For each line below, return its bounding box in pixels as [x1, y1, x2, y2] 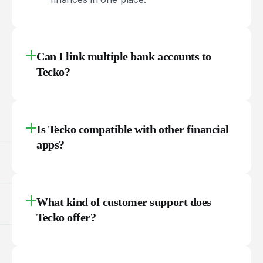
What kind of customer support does [36, 195, 211, 208]
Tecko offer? [36, 210, 96, 224]
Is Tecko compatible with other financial [36, 122, 229, 136]
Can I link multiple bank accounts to [36, 49, 211, 63]
